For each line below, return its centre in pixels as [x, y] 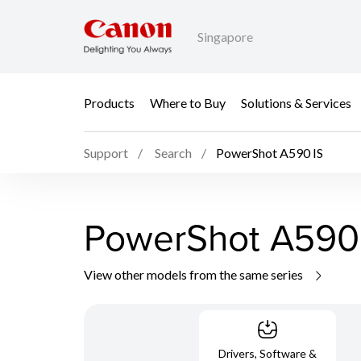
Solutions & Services [296, 102]
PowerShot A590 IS [270, 153]
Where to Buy [188, 102]
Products [109, 102]
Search [173, 153]
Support [106, 153]
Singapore [225, 37]
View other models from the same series [195, 274]
